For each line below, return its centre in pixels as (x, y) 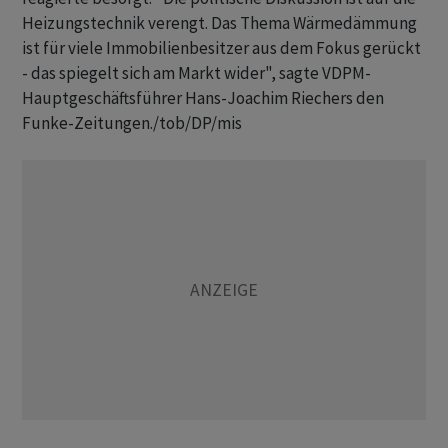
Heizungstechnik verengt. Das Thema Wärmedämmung (219, 23)
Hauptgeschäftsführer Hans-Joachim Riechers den (203, 98)
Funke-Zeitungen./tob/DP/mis (132, 123)
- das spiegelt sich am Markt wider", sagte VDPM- (196, 73)
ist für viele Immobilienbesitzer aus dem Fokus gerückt (221, 48)
